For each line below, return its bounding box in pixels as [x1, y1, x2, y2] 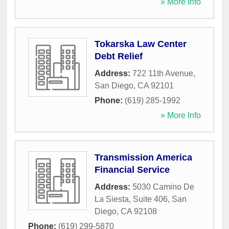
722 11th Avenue [132, 69, 193, 78]
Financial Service [95, 165, 170, 175]
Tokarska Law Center [95, 39, 187, 50]
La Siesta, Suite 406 [95, 195, 168, 204]
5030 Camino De [132, 182, 194, 192]
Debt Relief [95, 51, 143, 62]
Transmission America [95, 152, 192, 163]
